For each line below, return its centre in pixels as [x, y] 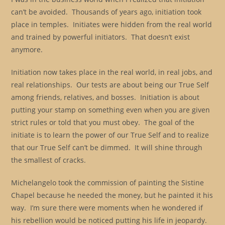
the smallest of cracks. [49, 160]
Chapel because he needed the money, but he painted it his [112, 195]
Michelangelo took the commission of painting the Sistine [108, 183]
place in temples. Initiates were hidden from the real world [112, 24]
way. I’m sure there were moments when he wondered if [107, 208]
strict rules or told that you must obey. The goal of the [103, 122]
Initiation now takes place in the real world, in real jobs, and [112, 72]
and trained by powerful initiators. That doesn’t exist [101, 37]
